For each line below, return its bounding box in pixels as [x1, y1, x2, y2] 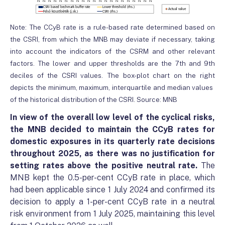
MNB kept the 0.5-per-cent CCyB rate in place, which [10, 173, 215, 183]
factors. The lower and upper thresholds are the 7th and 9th [10, 59, 215, 68]
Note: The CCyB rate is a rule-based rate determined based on [10, 23, 215, 32]
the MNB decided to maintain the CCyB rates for [10, 125, 215, 135]
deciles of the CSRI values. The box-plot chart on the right [10, 71, 215, 80]
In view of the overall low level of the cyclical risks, [10, 113, 215, 123]
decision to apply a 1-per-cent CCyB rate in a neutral [10, 197, 215, 207]
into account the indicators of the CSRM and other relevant [10, 47, 215, 56]
